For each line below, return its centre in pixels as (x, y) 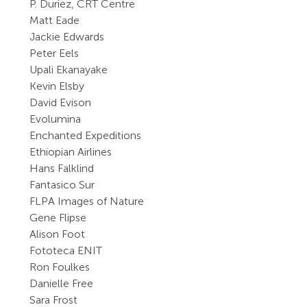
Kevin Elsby (57, 86)
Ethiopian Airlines (71, 152)
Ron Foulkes (60, 267)
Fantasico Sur (62, 185)
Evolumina (56, 119)
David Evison (61, 102)
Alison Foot (58, 234)
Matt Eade (55, 20)
